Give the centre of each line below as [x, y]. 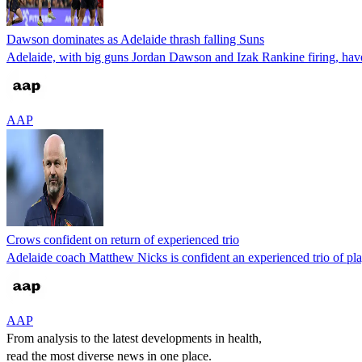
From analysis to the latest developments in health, [134, 338]
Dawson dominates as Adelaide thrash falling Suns [135, 39]
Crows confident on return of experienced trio [123, 239]
